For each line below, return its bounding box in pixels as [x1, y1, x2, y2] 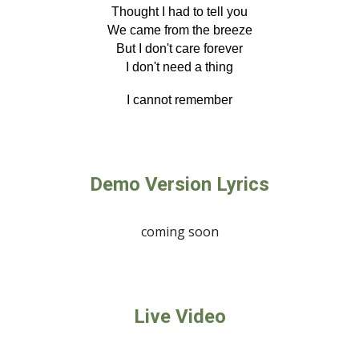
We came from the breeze [107, 23, 252, 37]
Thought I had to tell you [111, 5, 248, 18]
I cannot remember [127, 93, 232, 107]
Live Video [133, 305, 226, 328]
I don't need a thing [126, 60, 233, 74]
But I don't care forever [116, 42, 243, 55]
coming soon [140, 223, 219, 240]
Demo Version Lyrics [90, 173, 269, 196]
